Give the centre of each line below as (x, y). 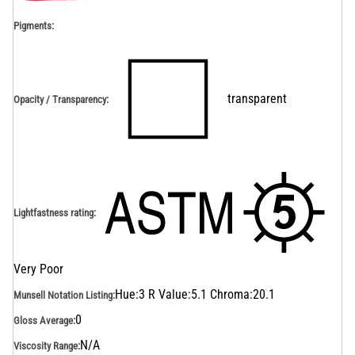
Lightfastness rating (53, 212)
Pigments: (34, 26)
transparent (257, 99)
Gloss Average (43, 320)
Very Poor (38, 269)
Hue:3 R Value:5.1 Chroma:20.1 (195, 294)
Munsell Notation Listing (63, 295)
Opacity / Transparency (60, 99)
